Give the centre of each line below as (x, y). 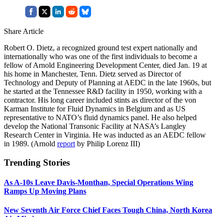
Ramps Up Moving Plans (45, 191)
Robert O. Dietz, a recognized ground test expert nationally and (101, 47)
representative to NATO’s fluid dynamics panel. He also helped (100, 117)
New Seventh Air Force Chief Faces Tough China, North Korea (108, 210)
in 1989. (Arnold (31, 143)
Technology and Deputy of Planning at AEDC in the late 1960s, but (108, 82)
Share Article (24, 31)
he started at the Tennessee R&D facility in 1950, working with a (103, 91)
